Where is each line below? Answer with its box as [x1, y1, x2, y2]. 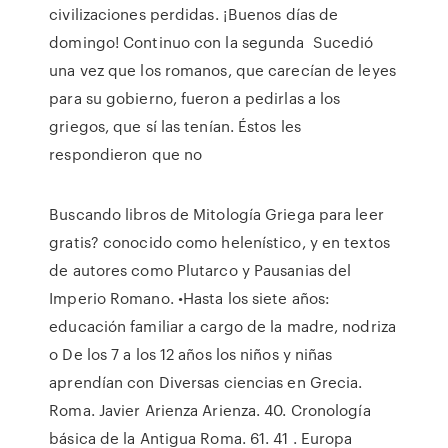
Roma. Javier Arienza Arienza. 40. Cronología [49, 399, 371, 421]
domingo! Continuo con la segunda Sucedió [49, 31, 374, 53]
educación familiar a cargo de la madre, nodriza [49, 315, 396, 337]
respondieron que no [49, 143, 211, 165]
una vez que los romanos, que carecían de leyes [49, 59, 396, 81]
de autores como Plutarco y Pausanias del [49, 259, 352, 281]
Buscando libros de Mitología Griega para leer [49, 203, 384, 225]
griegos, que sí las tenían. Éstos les [49, 115, 301, 137]
